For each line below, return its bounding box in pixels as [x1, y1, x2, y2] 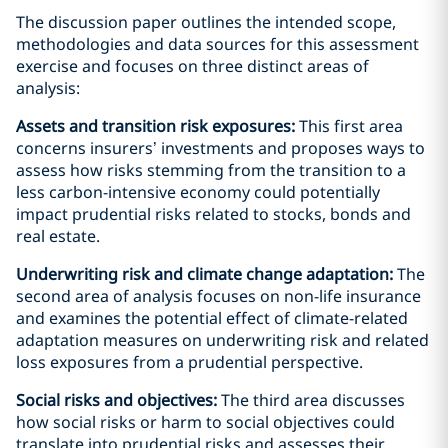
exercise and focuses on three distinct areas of [16, 55, 369, 77]
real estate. [16, 225, 100, 247]
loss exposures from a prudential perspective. [16, 351, 363, 373]
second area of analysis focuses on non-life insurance [16, 285, 421, 307]
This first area [299, 115, 403, 137]
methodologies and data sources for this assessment [16, 33, 419, 55]
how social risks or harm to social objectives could [16, 411, 395, 433]
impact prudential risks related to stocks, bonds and [16, 203, 411, 225]
